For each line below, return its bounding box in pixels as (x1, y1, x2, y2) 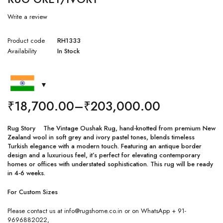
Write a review (7, 12, 47, 22)
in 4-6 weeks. (7, 168, 45, 178)
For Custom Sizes (7, 187, 58, 197)
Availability (7, 46, 37, 56)
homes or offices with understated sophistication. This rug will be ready (7, 159, 213, 169)
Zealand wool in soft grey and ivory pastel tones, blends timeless (7, 132, 195, 142)
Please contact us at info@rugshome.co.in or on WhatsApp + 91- (7, 206, 186, 216)
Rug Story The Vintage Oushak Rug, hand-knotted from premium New (7, 123, 216, 133)
